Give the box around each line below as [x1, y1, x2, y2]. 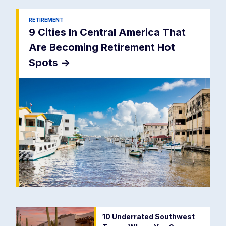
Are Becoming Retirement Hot [29, 41, 175, 54]
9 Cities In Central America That [29, 26, 186, 39]
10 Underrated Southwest [102, 212, 195, 221]
